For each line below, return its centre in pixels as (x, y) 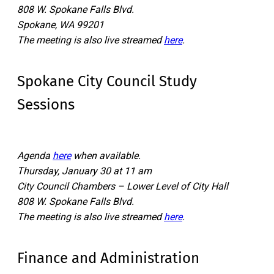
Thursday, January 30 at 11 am (84, 171)
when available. (106, 156)
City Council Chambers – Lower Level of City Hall (123, 187)
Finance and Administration (108, 258)
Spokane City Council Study (107, 82)
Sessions (46, 105)
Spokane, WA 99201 (61, 25)
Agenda (35, 156)
